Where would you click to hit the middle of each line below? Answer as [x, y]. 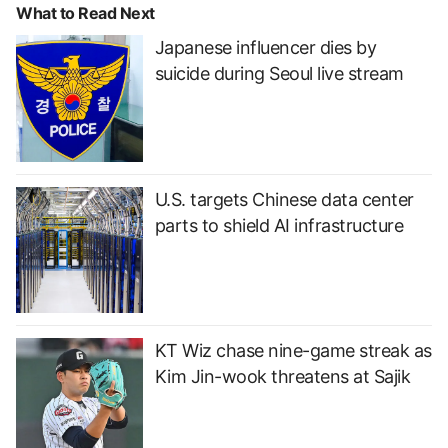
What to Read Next [85, 12]
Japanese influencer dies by [265, 47]
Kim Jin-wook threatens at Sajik [282, 377]
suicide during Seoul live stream [279, 73]
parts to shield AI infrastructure [279, 225]
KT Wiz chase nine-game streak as [293, 351]
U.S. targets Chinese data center [284, 199]
